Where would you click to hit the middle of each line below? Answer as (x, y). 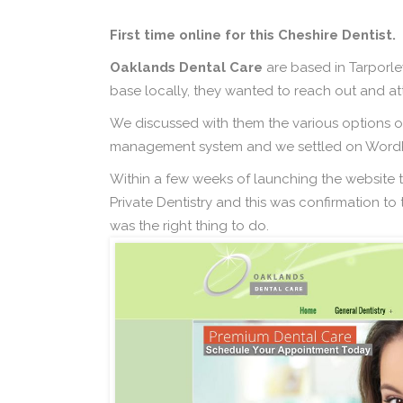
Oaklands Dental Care (186, 67)
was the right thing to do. (189, 226)
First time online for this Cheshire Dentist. (253, 35)
